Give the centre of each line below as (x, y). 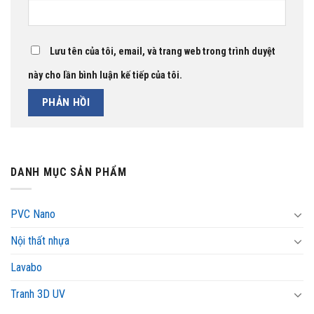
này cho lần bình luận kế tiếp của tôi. (105, 76)
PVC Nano (33, 214)
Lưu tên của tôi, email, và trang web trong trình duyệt (163, 52)
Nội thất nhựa (40, 241)
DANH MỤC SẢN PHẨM (69, 172)
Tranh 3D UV (38, 294)
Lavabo (26, 268)
